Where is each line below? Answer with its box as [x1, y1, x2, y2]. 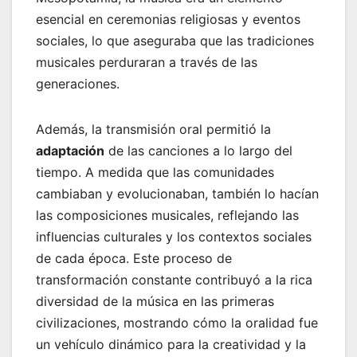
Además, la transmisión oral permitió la [36, 120, 271, 137]
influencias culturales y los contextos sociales [36, 228, 312, 245]
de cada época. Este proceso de [36, 249, 232, 266]
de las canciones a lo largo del [104, 142, 292, 159]
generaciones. [36, 75, 120, 92]
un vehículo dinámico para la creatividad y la [36, 335, 306, 352]
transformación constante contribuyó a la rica [36, 271, 312, 288]
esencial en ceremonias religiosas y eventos [36, 10, 300, 27]
